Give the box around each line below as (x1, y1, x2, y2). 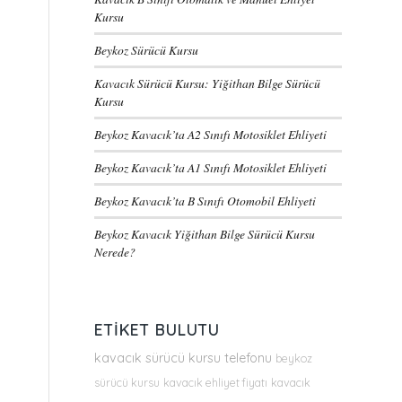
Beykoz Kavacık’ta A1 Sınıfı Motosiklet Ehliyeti (94, 159, 328, 176)
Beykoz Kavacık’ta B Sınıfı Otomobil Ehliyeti (94, 192, 317, 209)
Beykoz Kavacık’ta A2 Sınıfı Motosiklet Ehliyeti (94, 126, 328, 143)
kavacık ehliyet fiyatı (163, 375, 268, 389)
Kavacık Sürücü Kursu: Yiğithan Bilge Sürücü (94, 74, 321, 92)
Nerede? (94, 243, 136, 260)
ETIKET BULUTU (94, 319, 221, 339)
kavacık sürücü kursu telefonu (94, 350, 273, 366)
